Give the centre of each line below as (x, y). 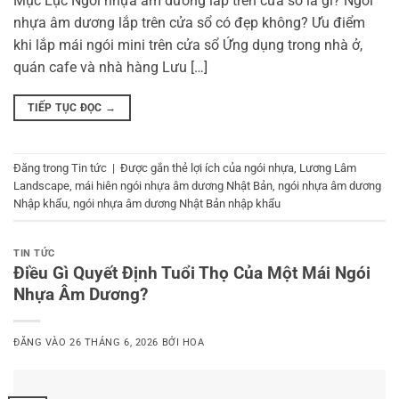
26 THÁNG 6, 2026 (114, 343)
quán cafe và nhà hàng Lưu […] (110, 67)
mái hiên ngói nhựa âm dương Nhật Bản (174, 186)
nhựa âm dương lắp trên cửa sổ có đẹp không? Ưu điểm (189, 22)
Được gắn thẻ (155, 168)
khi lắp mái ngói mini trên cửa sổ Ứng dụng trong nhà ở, (188, 45)
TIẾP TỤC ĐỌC (67, 107)
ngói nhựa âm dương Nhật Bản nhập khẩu (177, 204)
